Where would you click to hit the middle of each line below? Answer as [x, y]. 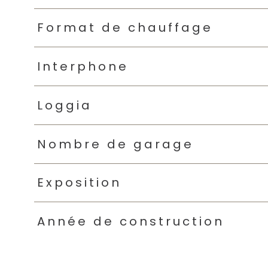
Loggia [64, 105]
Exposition [79, 183]
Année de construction [130, 222]
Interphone [83, 67]
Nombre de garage [115, 144]
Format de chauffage [125, 28]
